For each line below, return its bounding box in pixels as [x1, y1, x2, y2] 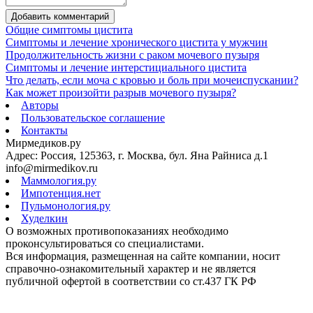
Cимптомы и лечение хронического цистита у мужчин [6, 36, 268, 49]
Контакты [21, 124, 68, 137]
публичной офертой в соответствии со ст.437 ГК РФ [6, 275, 256, 288]
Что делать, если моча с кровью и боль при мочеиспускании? [6, 74, 298, 87]
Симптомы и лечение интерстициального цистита [6, 61, 247, 74]
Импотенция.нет [21, 187, 101, 200]
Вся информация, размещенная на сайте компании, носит [6, 250, 280, 263]
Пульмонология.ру [21, 200, 110, 212]
